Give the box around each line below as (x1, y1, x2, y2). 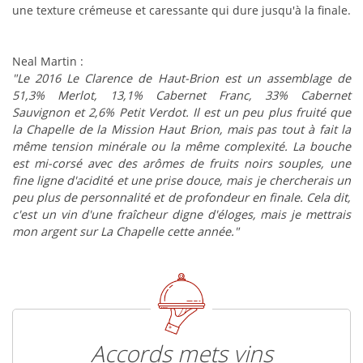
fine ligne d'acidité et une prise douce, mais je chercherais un (12, 173, 351, 189)
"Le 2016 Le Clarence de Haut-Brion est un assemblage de (12, 70, 351, 87)
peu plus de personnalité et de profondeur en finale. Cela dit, (12, 190, 351, 206)
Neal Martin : (12, 53, 83, 70)
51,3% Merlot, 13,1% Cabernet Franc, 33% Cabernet (12, 88, 351, 104)
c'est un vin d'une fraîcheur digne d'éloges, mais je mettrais (12, 207, 351, 223)
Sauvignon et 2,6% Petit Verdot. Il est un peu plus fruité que (12, 105, 351, 121)
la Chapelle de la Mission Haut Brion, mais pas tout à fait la (12, 122, 351, 138)
